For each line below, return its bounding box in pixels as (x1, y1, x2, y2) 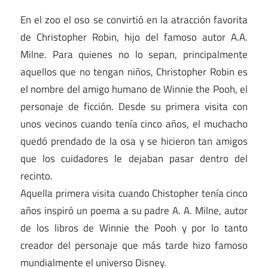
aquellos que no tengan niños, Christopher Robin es (20, 63, 248, 80)
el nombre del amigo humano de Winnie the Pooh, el (20, 81, 248, 97)
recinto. (20, 167, 53, 184)
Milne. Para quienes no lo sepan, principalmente (20, 46, 248, 62)
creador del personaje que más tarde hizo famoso (20, 237, 248, 253)
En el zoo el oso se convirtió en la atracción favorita (20, 11, 248, 28)
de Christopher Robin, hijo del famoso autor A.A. (20, 29, 248, 45)
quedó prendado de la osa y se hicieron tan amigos (20, 133, 248, 149)
